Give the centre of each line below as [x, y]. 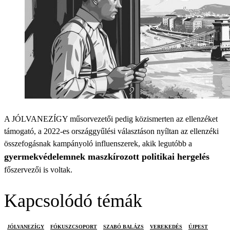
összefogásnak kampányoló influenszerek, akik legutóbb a [98, 143]
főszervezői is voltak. [38, 170]
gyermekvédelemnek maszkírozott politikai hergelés [107, 157]
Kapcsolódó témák [73, 201]
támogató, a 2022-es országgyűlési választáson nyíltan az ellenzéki [111, 131]
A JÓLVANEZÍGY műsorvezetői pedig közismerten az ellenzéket [111, 119]
